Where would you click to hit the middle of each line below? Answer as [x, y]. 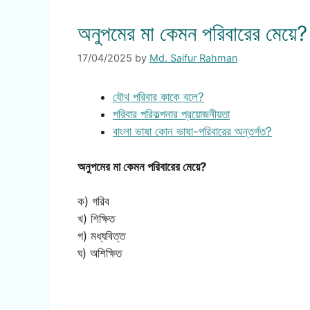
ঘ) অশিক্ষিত [100, 254]
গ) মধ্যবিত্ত [101, 236]
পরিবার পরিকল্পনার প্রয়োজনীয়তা [171, 115]
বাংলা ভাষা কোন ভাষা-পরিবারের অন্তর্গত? [192, 132]
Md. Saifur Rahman [193, 58]
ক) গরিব [93, 202]
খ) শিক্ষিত [96, 219]
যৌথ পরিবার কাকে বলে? [158, 97]
